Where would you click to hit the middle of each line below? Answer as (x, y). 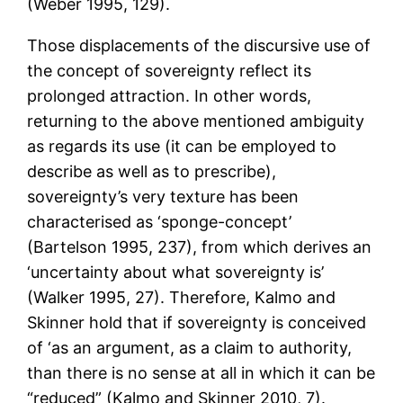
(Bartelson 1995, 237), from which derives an (200, 247)
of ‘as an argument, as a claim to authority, (190, 348)
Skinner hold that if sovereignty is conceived (197, 323)
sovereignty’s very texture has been (163, 197)
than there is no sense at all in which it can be (201, 373)
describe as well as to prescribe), (152, 172)
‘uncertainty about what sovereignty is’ (176, 273)
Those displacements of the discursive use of (199, 46)
